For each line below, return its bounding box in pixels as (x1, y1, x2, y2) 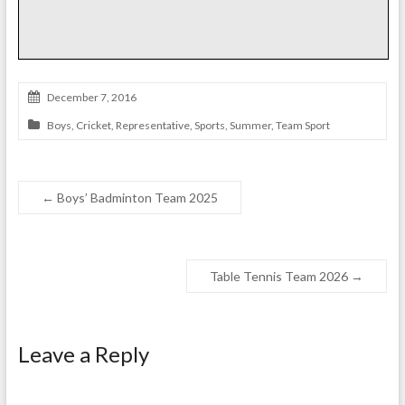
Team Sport (275, 118, 330, 132)
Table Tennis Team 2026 (210, 268, 352, 284)
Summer (229, 118, 271, 132)
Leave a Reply (17, 340, 149, 367)
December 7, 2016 (46, 89, 137, 104)
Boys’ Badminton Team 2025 (53, 189, 218, 205)
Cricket (75, 118, 111, 132)
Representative (115, 118, 190, 132)
